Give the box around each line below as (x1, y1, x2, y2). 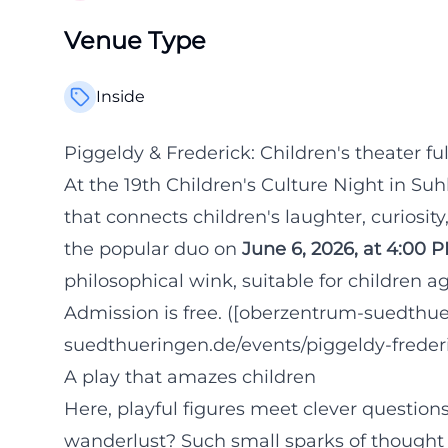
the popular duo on (64, 238, 242, 260)
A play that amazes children (64, 366, 316, 388)
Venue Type (64, 26, 206, 55)
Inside (96, 87, 145, 106)
